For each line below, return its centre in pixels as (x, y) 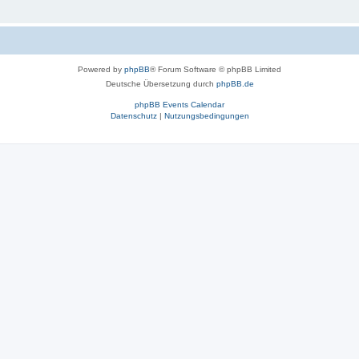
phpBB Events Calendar (179, 104)
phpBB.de (235, 83)
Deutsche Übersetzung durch (161, 83)
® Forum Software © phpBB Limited (216, 69)
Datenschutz (133, 115)
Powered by (101, 69)
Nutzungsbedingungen (206, 115)
